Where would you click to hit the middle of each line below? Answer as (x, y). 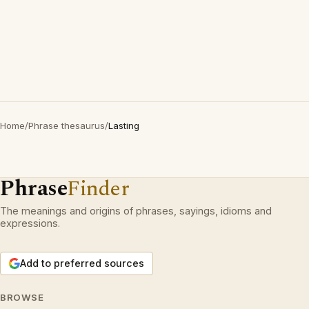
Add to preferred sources (82, 263)
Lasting (124, 126)
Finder (98, 189)
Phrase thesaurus (67, 126)
